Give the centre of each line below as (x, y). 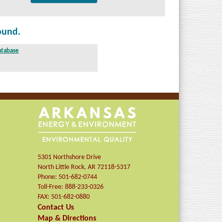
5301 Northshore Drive (70, 157)
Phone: (48, 177)
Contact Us (56, 207)
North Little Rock (61, 167)
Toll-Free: (52, 187)
